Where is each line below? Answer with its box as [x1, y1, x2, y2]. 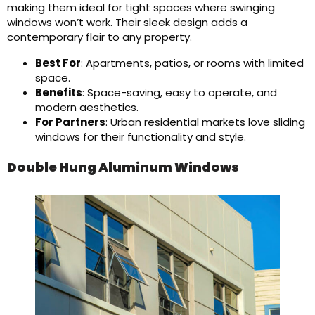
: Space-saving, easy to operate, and [82, 85, 277, 100]
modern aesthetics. [35, 100, 139, 115]
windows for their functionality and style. [35, 129, 246, 144]
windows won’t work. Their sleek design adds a [7, 15, 247, 30]
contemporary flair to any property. [7, 30, 192, 44]
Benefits [35, 85, 82, 100]
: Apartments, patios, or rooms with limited [81, 56, 304, 70]
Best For [35, 56, 81, 70]
